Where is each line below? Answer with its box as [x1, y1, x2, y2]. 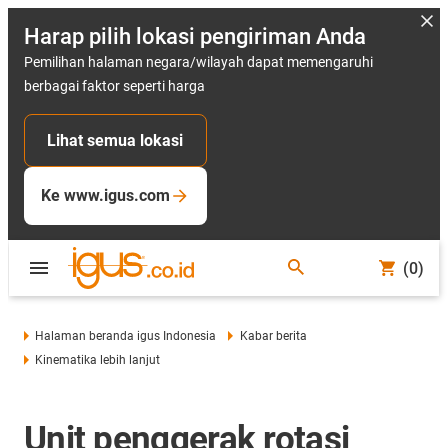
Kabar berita [239, 329, 307, 343]
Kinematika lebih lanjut [35, 353, 161, 367]
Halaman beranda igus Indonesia [35, 329, 217, 343]
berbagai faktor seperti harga [24, 78, 205, 94]
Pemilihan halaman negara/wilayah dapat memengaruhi [24, 54, 373, 70]
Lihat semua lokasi [47, 131, 184, 150]
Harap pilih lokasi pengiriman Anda [24, 24, 366, 49]
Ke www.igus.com [41, 186, 170, 205]
